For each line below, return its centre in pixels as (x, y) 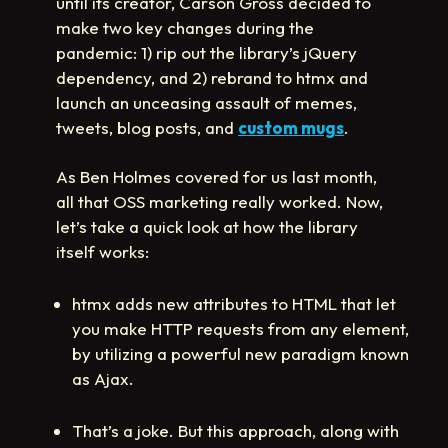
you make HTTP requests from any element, (240, 328)
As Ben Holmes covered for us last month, (216, 176)
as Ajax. (103, 378)
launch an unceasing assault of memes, (206, 102)
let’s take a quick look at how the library (207, 226)
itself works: (102, 251)
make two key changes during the (185, 27)
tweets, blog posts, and (147, 127)
